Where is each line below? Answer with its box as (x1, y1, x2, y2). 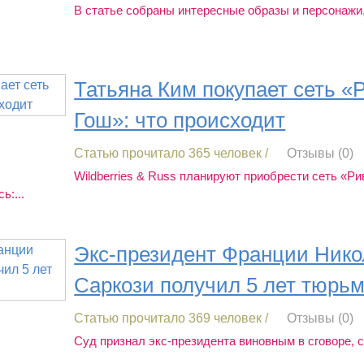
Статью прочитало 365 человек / (74, 145, 269, 160)
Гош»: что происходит (74, 108, 286, 132)
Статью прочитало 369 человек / (74, 311, 269, 326)
